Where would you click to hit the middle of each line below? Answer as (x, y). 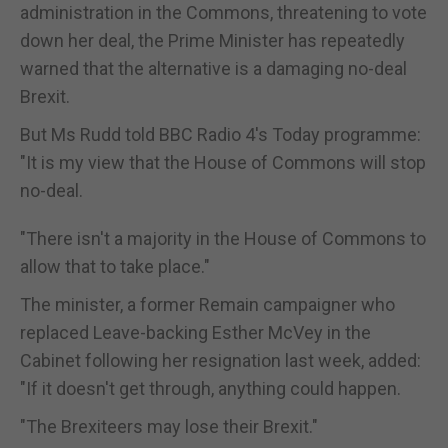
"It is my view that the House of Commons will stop (223, 162)
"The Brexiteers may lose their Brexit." (169, 426)
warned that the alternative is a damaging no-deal (213, 68)
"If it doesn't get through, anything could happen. (210, 388)
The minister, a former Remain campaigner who (207, 304)
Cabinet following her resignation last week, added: (220, 360)
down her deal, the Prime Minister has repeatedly (212, 40)
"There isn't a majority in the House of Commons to (223, 238)
